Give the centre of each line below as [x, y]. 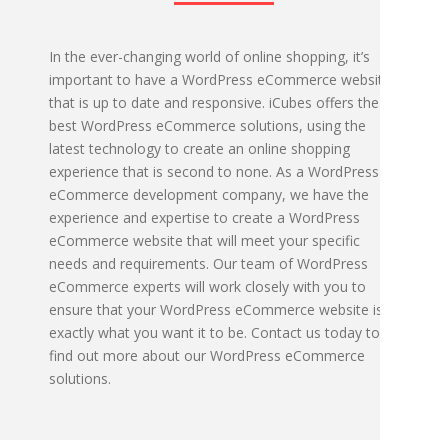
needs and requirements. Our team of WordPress [208, 263]
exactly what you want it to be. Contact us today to [214, 332]
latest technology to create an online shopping [199, 148]
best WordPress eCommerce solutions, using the [207, 125]
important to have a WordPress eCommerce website [220, 79]
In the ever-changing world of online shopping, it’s [209, 56]
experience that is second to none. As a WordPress [214, 171]
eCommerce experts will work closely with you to [207, 286]
